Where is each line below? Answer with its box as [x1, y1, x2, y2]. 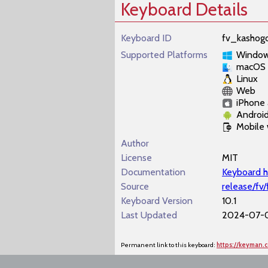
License [121, 152, 152, 163]
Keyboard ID [121, 32, 172, 44]
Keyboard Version [121, 195, 193, 206]
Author [121, 138, 149, 149]
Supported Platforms [121, 49, 208, 60]
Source [121, 181, 149, 192]
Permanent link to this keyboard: [121, 241, 217, 249]
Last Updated [121, 209, 177, 221]
